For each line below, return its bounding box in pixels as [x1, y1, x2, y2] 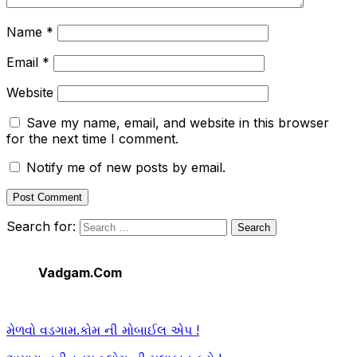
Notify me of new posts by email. [26, 159, 226, 175]
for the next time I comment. [6, 130, 178, 147]
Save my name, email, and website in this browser [26, 114, 329, 131]
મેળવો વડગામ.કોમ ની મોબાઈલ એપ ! [6, 321, 199, 338]
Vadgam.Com [38, 264, 122, 280]
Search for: [6, 218, 76, 234]
